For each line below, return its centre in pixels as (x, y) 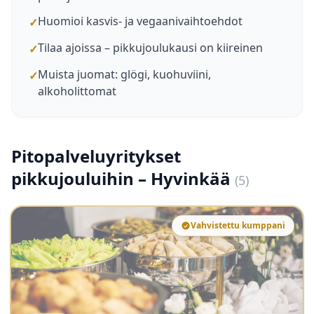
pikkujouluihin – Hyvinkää (123, 178)
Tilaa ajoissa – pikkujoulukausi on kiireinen (150, 48)
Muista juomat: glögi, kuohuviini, (124, 74)
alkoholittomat (77, 91)
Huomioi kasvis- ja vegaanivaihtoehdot (140, 21)
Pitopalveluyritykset (96, 156)
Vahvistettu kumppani (238, 225)
